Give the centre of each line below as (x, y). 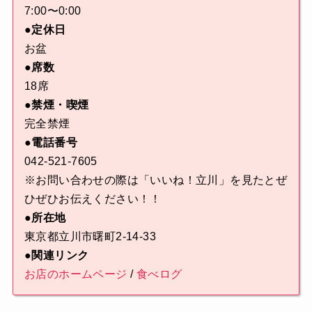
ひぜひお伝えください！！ (93, 199)
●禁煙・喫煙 (56, 105)
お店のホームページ (76, 274)
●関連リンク (56, 256)
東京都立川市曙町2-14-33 (90, 237)
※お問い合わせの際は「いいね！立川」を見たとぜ (156, 180)
